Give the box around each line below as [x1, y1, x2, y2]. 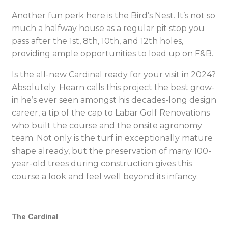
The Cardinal [12, 212, 58, 221]
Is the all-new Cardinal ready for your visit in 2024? [12, 70, 216, 79]
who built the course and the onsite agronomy [12, 121, 202, 130]
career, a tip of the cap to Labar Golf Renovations [12, 108, 210, 118]
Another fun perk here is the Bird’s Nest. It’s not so [12, 11, 215, 20]
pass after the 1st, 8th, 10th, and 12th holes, [12, 36, 183, 46]
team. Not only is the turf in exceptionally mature [12, 133, 213, 143]
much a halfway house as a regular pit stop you [12, 23, 205, 33]
